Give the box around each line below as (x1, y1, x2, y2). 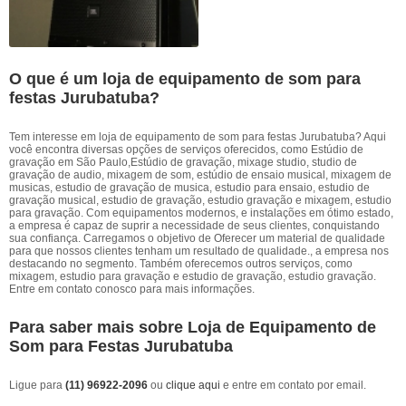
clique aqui (166, 379, 220, 391)
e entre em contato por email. (220, 379, 366, 391)
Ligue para (9, 379, 65, 391)
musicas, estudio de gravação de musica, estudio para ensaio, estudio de (9, 181, 370, 194)
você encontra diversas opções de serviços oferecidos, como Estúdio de (9, 143, 363, 156)
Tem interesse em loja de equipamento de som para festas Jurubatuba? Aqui (9, 130, 386, 143)
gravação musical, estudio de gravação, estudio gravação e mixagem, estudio (9, 194, 391, 207)
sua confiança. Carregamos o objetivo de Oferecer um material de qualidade (9, 232, 385, 245)
